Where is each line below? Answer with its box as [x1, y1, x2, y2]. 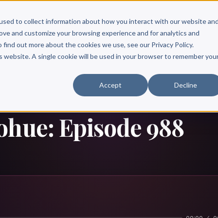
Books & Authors [128, 16, 186, 24]
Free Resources [67, 16, 123, 24]
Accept [99, 80, 122, 89]
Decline [174, 80, 197, 89]
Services [30, 16, 61, 24]
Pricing [191, 16, 217, 25]
